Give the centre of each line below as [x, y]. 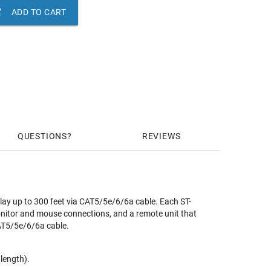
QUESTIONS [42, 136]
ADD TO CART [39, 12]
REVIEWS [161, 136]
